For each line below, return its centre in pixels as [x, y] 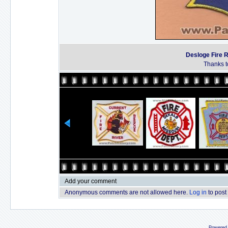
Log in [198, 192]
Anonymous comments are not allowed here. [127, 192]
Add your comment [91, 181]
